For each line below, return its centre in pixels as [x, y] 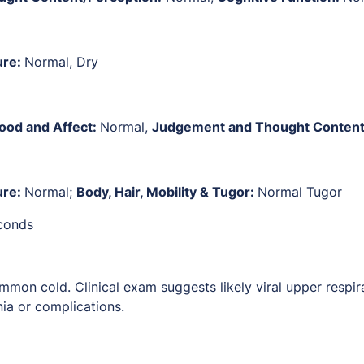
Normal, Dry [61, 62]
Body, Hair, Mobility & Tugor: [167, 192]
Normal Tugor [300, 192]
